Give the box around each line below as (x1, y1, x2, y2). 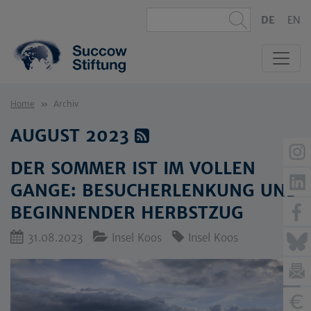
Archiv (53, 99, 79, 109)
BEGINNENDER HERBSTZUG (10, 202, 244, 224)
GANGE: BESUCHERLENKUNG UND (10, 180, 299, 201)
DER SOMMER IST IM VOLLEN (10, 158, 255, 179)
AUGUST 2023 (10, 125, 135, 146)
